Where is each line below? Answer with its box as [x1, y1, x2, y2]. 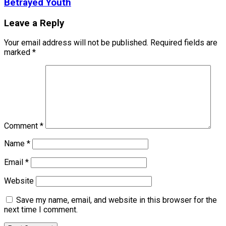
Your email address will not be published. [4, 38, 148, 48]
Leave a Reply [4, 17, 64, 29]
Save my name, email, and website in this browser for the [16, 195, 217, 205]
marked [4, 47, 32, 58]
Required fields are [150, 38, 217, 48]
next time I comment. [4, 205, 78, 215]
